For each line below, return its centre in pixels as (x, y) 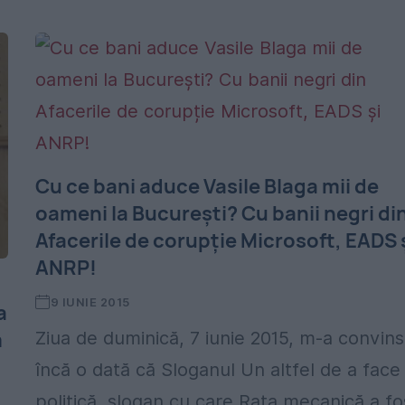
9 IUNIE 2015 (90, 302)
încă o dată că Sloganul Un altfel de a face (218, 370)
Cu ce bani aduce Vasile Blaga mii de (207, 186)
